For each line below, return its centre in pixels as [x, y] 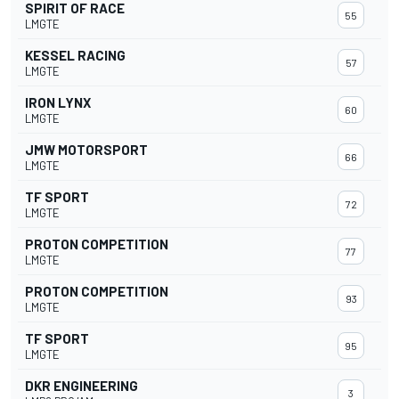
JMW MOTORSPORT [86, 150]
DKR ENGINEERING [81, 386]
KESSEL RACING [75, 56]
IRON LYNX [58, 103]
